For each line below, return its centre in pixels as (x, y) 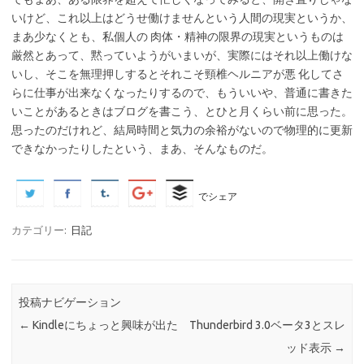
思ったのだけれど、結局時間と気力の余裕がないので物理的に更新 (182, 130)
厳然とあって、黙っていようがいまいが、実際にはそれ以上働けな (182, 55)
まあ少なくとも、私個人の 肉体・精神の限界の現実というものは (178, 37)
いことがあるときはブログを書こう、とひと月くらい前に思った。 (182, 111)
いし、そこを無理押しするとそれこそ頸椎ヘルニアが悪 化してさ (178, 74)
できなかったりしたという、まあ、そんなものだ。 (142, 149)
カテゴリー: (40, 230)
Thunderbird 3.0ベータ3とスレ (267, 325)
